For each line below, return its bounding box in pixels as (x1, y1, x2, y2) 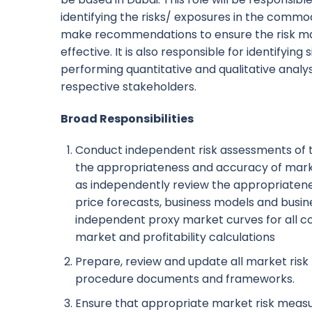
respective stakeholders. (61, 78, 196, 95)
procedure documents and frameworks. (75, 270, 295, 287)
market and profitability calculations (75, 229, 275, 246)
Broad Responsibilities (61, 110, 194, 127)
